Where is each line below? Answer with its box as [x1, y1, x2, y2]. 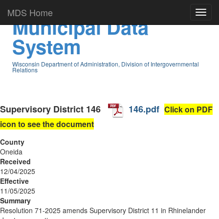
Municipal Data [12, 13, 149, 41]
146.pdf [129, 102, 159, 115]
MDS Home [7, 6, 53, 19]
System [12, 32, 81, 60]
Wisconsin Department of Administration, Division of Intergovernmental [12, 60, 199, 68]
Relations [12, 66, 38, 74]
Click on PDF [164, 103, 213, 115]
